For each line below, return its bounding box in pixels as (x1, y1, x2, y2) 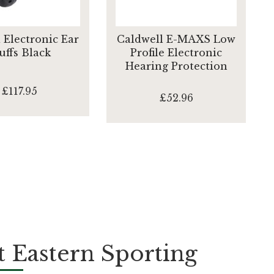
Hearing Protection (125, 60, 228, 72)
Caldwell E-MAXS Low (117, 33, 235, 45)
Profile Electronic (130, 46, 222, 59)
